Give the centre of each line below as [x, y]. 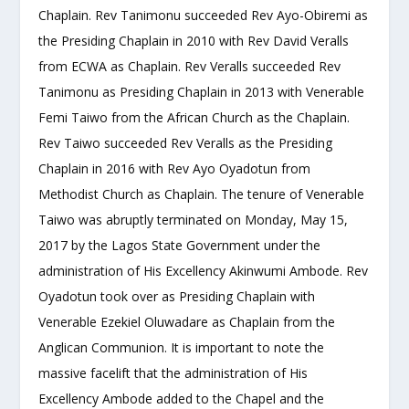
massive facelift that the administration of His [173, 373]
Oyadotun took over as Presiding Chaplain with [177, 297]
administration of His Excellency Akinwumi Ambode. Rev [204, 271]
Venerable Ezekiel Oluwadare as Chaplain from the [187, 322]
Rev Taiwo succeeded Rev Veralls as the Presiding [186, 143]
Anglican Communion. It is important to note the [182, 348]
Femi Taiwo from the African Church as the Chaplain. [194, 118]
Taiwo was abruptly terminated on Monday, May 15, [194, 220]
